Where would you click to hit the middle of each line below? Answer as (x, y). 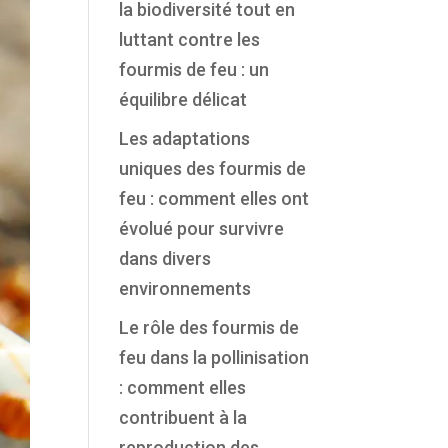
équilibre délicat (183, 99)
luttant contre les (190, 39)
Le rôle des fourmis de (209, 327)
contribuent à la (183, 417)
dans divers (165, 258)
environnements (185, 288)
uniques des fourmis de (213, 168)
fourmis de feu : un (194, 69)
